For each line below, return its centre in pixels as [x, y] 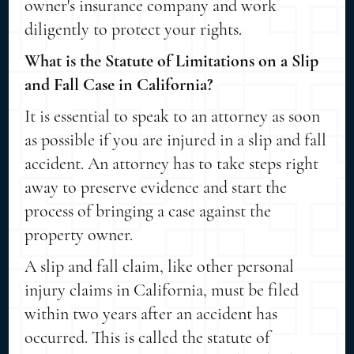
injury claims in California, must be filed [162, 290]
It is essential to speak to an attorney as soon [173, 116]
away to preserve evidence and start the [156, 187]
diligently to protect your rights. [134, 29]
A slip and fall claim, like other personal [160, 266]
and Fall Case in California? [119, 84]
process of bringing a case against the [148, 211]
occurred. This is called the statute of [148, 337]
